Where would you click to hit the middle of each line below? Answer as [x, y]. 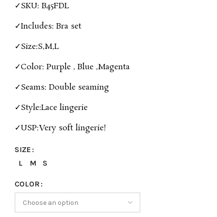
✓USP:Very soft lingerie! [60, 128]
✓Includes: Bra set [48, 26]
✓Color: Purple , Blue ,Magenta [72, 67]
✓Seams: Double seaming [63, 87]
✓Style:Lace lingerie [51, 108]
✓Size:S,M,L [37, 47]
